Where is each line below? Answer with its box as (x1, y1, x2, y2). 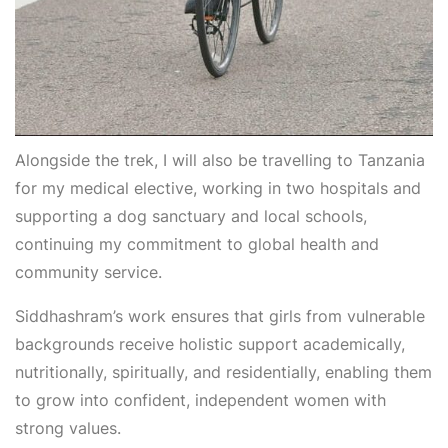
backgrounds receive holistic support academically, (15, 333, 405, 354)
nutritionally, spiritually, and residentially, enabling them (15, 361, 432, 382)
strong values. (15, 417, 121, 438)
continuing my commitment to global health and (15, 233, 379, 254)
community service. (15, 261, 162, 282)
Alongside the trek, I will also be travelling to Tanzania (15, 149, 425, 170)
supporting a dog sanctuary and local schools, (15, 205, 367, 226)
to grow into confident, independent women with (15, 389, 386, 410)
